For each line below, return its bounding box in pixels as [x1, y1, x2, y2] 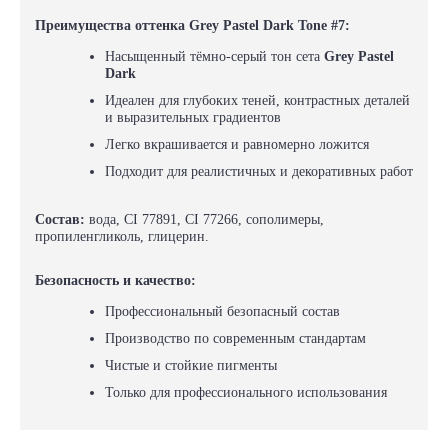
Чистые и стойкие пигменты [105, 358, 277, 373]
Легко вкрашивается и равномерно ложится [105, 137, 369, 152]
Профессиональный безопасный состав [105, 304, 340, 319]
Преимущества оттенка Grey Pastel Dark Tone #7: [35, 18, 350, 33]
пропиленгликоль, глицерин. [35, 229, 209, 244]
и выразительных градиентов [105, 110, 281, 125]
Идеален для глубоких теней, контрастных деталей [105, 93, 410, 108]
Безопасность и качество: [35, 273, 196, 288]
